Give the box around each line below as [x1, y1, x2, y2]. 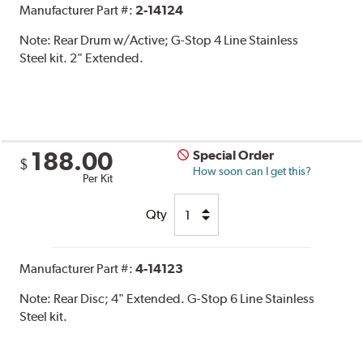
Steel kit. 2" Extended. [19, 50, 144, 66]
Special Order [193, 147, 275, 164]
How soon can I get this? [193, 164, 312, 178]
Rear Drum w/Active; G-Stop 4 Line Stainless [53, 32, 299, 49]
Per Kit [83, 172, 113, 186]
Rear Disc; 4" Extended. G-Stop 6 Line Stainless [53, 291, 315, 307]
